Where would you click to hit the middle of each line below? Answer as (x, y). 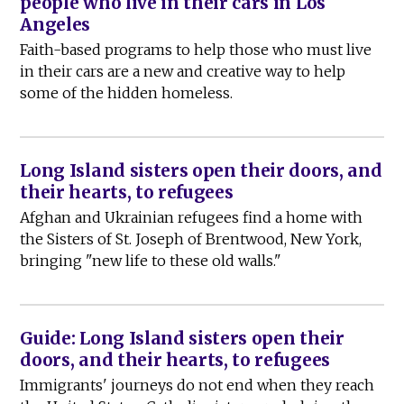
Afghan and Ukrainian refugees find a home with (192, 218)
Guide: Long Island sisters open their (182, 339)
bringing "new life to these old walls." (151, 261)
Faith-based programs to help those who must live (196, 50)
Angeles (55, 25)
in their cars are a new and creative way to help (183, 72)
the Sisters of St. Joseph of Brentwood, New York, (191, 239)
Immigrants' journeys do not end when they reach (197, 386)
